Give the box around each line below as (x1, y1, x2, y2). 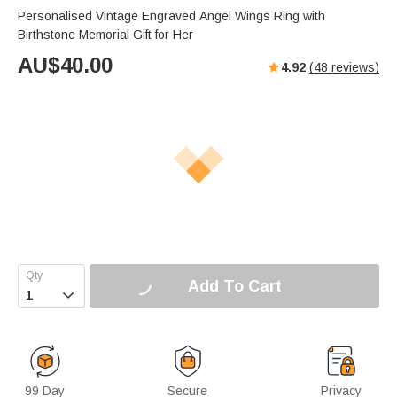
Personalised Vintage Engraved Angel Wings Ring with (18, 9, 325, 24)
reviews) (328, 60, 379, 75)
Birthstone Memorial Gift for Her (18, 27, 193, 43)
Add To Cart (187, 276, 282, 295)
